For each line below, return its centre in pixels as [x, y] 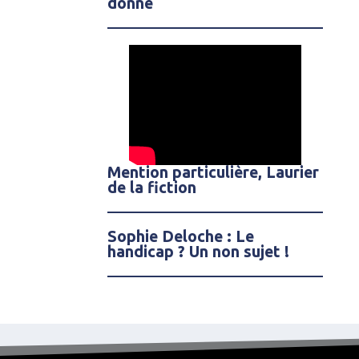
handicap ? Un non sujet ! [199, 252]
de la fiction [152, 188]
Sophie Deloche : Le [181, 237]
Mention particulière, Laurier [214, 173]
